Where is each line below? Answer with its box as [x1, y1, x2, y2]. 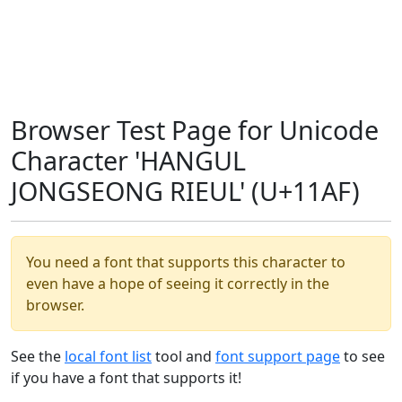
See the [11, 346, 65, 366]
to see [340, 346, 385, 366]
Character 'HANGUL [11, 143, 246, 178]
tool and [152, 346, 215, 366]
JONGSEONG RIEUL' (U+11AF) [11, 173, 360, 208]
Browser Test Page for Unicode [11, 112, 379, 147]
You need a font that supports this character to [26, 252, 345, 272]
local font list [65, 346, 152, 366]
